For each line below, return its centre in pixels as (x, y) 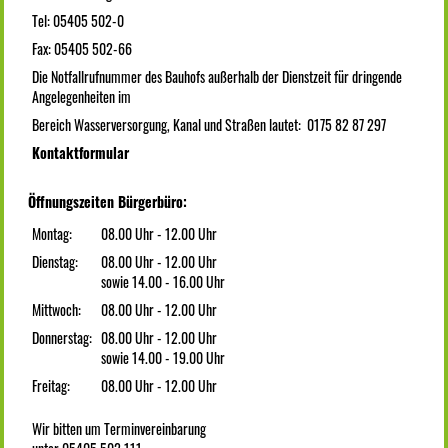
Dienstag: (55, 262)
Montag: (52, 234)
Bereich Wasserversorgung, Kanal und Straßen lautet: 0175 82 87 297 (209, 125)
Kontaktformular (81, 153)
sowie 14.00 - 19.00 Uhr (163, 358)
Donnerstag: (62, 338)
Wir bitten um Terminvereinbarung (119, 428)
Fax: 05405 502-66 (82, 49)
